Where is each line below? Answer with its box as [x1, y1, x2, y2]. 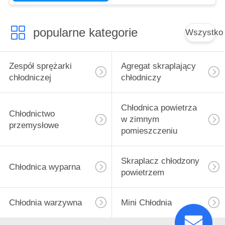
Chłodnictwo [9, 108, 55, 119]
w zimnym [121, 115, 159, 125]
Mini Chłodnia [121, 197, 172, 207]
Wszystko [185, 27, 223, 37]
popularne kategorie [33, 25, 138, 39]
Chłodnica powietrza [121, 103, 197, 113]
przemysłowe [9, 120, 59, 130]
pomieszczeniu [121, 126, 177, 136]
